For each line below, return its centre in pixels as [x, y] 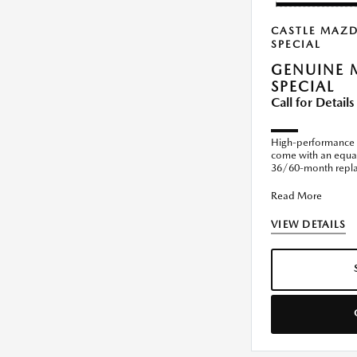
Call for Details [313, 103]
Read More [296, 196]
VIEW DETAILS [309, 225]
